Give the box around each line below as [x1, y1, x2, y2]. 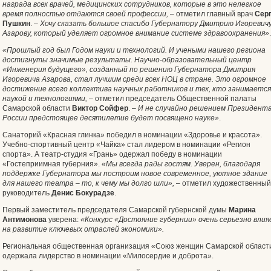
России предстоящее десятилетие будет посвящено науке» [2, 114, 219, 122]
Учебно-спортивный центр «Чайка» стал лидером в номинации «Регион [2, 140, 250, 149]
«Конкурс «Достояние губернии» [80, 215, 198, 224]
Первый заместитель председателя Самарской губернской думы [2, 206, 229, 214]
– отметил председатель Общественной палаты [87, 94, 256, 103]
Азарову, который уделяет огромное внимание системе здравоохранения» [2, 29, 269, 38]
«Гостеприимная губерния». [2, 160, 102, 168]
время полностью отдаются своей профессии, [2, 10, 168, 18]
